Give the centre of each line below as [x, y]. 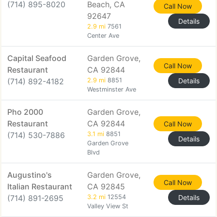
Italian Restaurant [40, 186]
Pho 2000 [25, 112]
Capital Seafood [37, 58]
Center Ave [103, 36]
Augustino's [30, 175]
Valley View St [108, 206]
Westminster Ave [112, 89]
